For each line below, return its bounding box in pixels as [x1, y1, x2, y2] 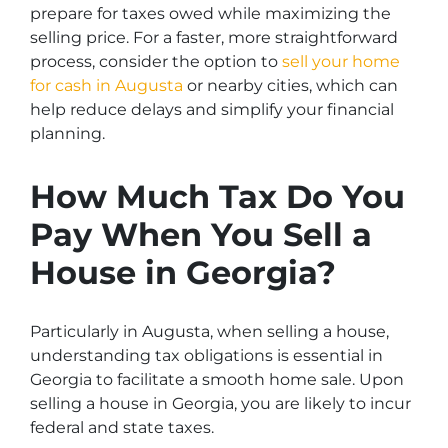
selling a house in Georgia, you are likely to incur [30, 394, 411, 413]
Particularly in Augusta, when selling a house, [30, 322, 389, 341]
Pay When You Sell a [30, 215, 372, 254]
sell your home [282, 52, 400, 71]
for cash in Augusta [30, 76, 187, 95]
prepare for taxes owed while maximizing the [30, 4, 391, 23]
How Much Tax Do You [30, 177, 405, 216]
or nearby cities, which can [187, 76, 398, 95]
